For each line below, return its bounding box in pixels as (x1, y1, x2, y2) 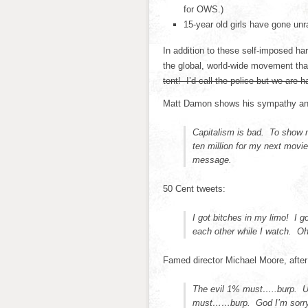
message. (192, 155, 232, 165)
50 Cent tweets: (163, 184, 225, 194)
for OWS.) (184, 4, 223, 14)
